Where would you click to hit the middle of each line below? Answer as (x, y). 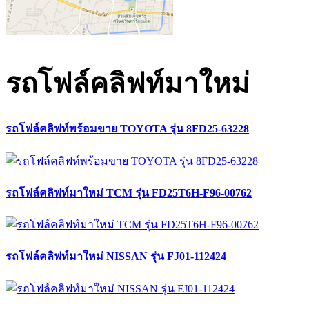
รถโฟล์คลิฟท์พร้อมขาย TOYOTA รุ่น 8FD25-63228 (127, 129)
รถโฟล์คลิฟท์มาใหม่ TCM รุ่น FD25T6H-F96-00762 (129, 192)
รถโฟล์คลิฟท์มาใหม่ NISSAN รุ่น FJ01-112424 (116, 257)
